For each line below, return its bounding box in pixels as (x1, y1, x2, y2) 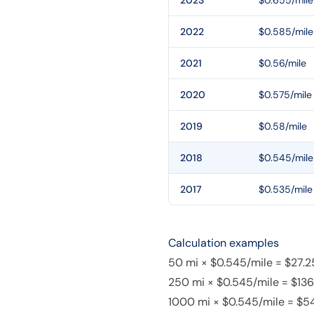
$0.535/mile (259, 183, 313, 196)
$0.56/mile (259, 57, 306, 69)
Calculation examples (168, 235, 279, 250)
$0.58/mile (259, 120, 307, 132)
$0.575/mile (259, 88, 312, 101)
